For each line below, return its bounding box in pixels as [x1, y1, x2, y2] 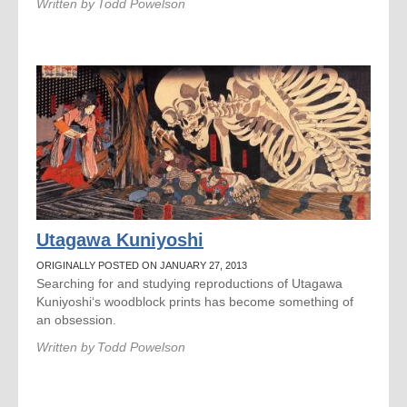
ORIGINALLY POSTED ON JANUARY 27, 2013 [36, 260, 247, 271]
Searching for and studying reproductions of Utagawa [36, 276, 342, 291]
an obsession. [36, 313, 116, 327]
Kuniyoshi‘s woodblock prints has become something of [36, 294, 353, 309]
